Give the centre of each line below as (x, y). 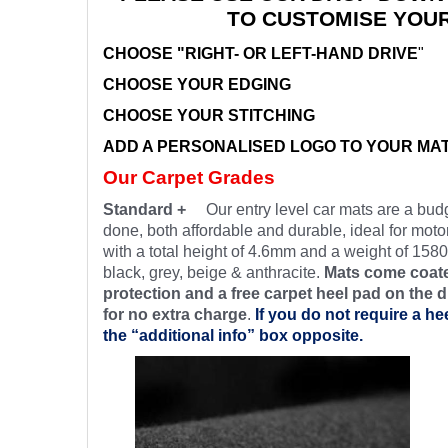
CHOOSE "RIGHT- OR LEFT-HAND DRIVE (260, 53)
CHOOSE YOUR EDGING (197, 84)
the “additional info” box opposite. (249, 335)
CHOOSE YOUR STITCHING (209, 115)
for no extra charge (175, 314)
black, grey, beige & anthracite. (213, 272)
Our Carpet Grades (189, 177)
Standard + (154, 209)
